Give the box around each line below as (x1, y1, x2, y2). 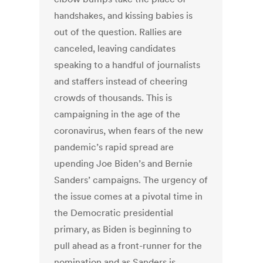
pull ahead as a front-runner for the (54, 240, 203, 252)
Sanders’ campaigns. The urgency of (54, 174, 208, 186)
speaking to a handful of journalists (54, 59, 201, 71)
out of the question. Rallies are (54, 26, 183, 38)
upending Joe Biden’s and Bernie (54, 157, 193, 170)
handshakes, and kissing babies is (54, 9, 193, 22)
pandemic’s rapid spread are (54, 141, 174, 153)
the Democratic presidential (54, 207, 174, 219)
